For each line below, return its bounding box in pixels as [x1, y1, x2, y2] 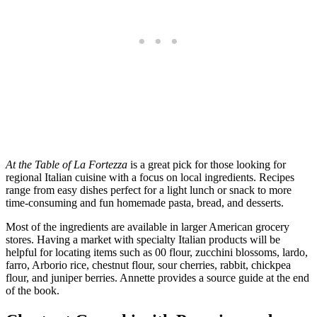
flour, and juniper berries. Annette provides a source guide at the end [6, 271, 309, 284]
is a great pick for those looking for [127, 158, 286, 171]
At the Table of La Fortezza [6, 158, 127, 171]
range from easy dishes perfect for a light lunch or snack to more [6, 183, 292, 196]
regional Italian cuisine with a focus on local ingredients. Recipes [6, 171, 294, 183]
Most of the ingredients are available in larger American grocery [6, 220, 289, 233]
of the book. [6, 284, 59, 296]
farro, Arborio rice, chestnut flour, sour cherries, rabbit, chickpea [6, 258, 291, 271]
